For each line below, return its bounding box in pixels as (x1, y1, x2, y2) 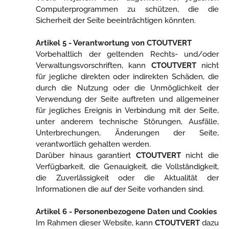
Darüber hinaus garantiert (36, 151, 136, 160)
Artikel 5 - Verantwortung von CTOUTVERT (36, 38, 192, 48)
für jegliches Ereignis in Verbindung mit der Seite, (36, 106, 219, 115)
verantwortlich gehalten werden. (36, 140, 151, 149)
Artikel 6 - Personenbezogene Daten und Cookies (36, 207, 217, 216)
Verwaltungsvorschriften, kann (36, 61, 151, 70)
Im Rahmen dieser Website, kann (36, 218, 155, 227)
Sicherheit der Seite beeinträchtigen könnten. (36, 16, 196, 25)
